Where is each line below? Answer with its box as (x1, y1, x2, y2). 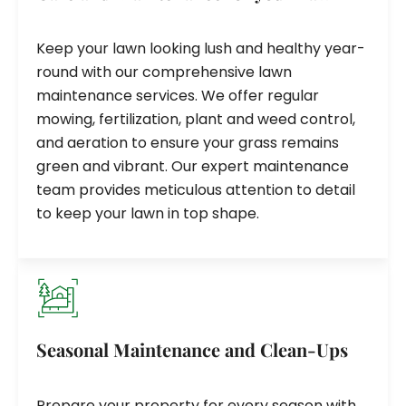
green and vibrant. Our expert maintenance (36, 155, 349, 177)
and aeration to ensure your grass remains (36, 131, 339, 153)
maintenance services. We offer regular (36, 84, 319, 106)
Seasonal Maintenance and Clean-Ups (36, 336, 348, 362)
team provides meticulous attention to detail (36, 179, 355, 200)
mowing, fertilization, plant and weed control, (36, 108, 355, 130)
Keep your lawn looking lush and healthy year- (36, 37, 365, 59)
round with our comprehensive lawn (36, 61, 292, 82)
